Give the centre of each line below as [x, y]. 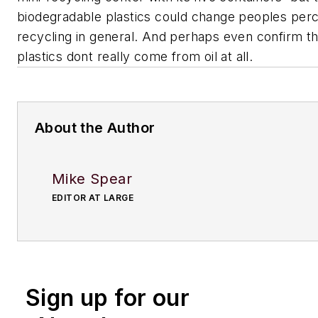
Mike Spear [92, 179]
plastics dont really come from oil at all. [135, 57]
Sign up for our [108, 298]
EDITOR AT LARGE [93, 198]
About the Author [95, 128]
